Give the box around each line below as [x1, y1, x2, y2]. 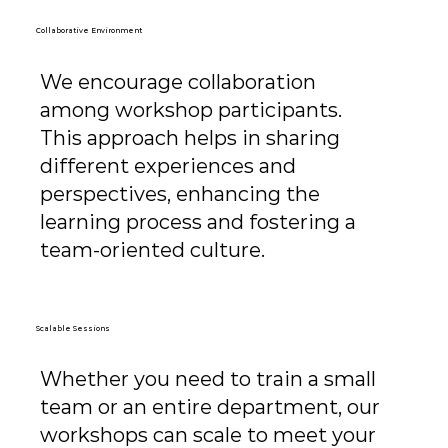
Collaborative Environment [35, 26, 142, 36]
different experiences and [40, 153, 297, 178]
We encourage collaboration [40, 69, 317, 94]
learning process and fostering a [40, 209, 357, 234]
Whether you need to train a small [40, 367, 377, 392]
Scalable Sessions [35, 323, 110, 333]
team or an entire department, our [40, 395, 381, 420]
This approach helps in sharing [40, 125, 341, 150]
